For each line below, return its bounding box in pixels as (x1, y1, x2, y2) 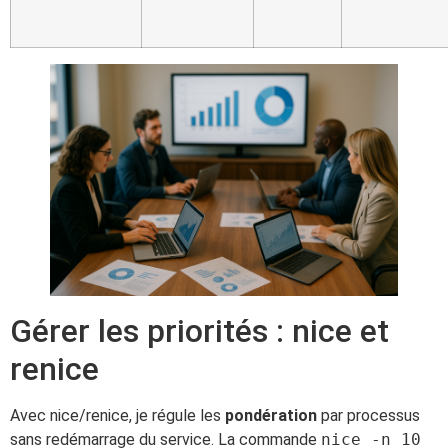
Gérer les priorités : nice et (10, 312, 389, 351)
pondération (225, 406, 317, 426)
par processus (317, 406, 420, 426)
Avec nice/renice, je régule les (10, 406, 225, 426)
